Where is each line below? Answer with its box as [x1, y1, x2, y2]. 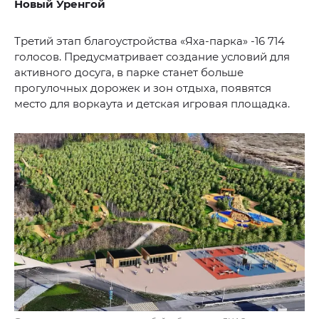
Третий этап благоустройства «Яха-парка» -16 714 [14, 33, 285, 48]
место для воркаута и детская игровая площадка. [14, 96, 290, 110]
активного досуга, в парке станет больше [14, 65, 244, 79]
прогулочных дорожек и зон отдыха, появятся [14, 80, 271, 95]
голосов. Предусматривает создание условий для [14, 49, 290, 63]
